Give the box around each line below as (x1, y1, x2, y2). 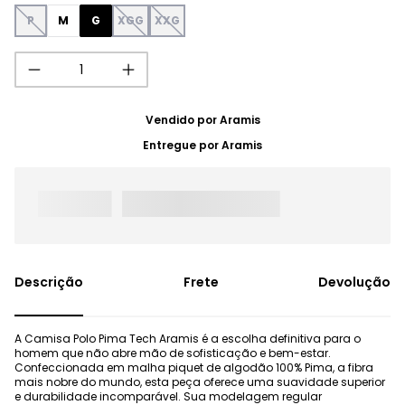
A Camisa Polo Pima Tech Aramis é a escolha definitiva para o (14, 331, 361, 347)
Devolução (318, 273, 391, 292)
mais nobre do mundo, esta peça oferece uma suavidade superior (14, 374, 385, 391)
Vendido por (145, 112, 220, 127)
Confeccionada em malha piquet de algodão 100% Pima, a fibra (14, 360, 373, 376)
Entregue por (143, 137, 221, 153)
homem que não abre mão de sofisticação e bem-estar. (14, 345, 331, 362)
